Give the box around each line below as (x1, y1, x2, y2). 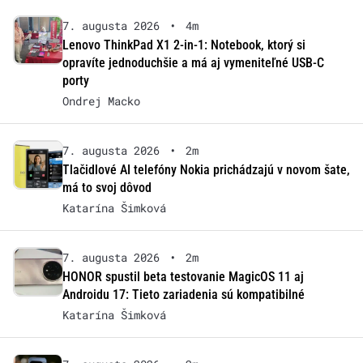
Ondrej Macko (62, 92, 140, 109)
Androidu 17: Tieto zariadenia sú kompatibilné (62, 286, 305, 302)
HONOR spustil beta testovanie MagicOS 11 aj (62, 268, 304, 284)
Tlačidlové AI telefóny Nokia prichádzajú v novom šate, (62, 161, 350, 177)
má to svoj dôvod (62, 179, 152, 195)
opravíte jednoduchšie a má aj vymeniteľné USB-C (62, 54, 324, 70)
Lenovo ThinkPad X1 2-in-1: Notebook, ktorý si (62, 36, 305, 53)
